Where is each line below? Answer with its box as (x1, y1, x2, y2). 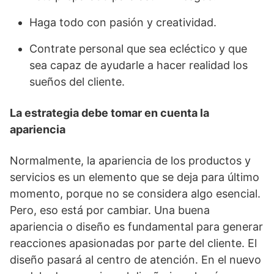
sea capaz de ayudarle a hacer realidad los (29, 59, 248, 72)
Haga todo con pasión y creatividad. (29, 16, 217, 29)
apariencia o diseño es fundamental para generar (10, 220, 263, 233)
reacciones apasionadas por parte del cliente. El (10, 237, 257, 250)
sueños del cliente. (29, 75, 125, 88)
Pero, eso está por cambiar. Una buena (10, 204, 210, 217)
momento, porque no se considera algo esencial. (10, 187, 261, 200)
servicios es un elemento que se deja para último (10, 171, 259, 183)
